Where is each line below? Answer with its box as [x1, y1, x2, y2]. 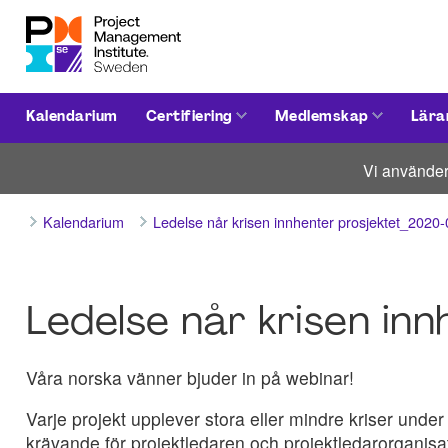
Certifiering [145, 110, 233, 126]
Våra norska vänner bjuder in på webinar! [26, 364, 354, 390]
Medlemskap [274, 110, 369, 126]
